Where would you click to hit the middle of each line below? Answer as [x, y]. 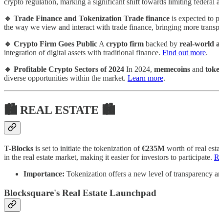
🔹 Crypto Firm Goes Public [51, 44]
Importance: [44, 174]
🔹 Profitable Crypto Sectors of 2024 [64, 69]
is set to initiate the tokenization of [88, 149]
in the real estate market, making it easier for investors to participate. [109, 157]
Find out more [184, 53]
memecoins [172, 69]
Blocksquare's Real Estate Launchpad [80, 193]
